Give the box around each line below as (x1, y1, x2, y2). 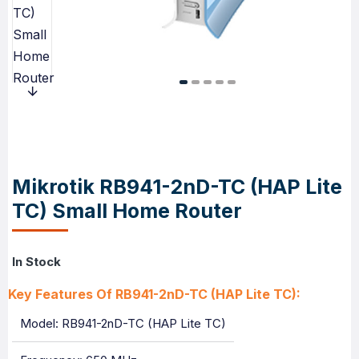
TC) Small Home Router (12, 199, 242, 223)
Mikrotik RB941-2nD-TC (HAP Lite (12, 175, 342, 199)
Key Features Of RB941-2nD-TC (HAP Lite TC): (8, 286, 301, 302)
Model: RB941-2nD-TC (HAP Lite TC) (20, 316, 226, 331)
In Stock (12, 254, 61, 269)
